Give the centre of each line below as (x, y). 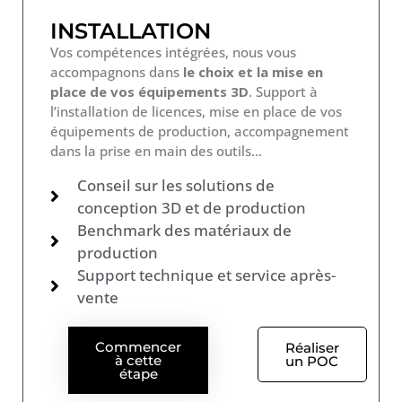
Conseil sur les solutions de (176, 185)
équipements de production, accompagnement (200, 131)
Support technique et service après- (206, 275)
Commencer (138, 346)
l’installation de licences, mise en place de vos (196, 111)
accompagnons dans (117, 71)
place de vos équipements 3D (149, 91)
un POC (312, 361)
